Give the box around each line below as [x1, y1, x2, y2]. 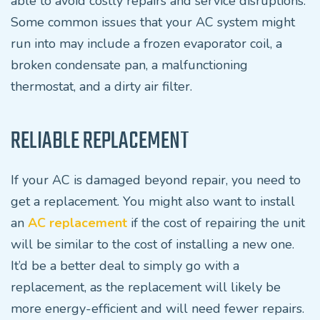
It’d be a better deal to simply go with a [11, 257, 239, 274]
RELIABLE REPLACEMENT [11, 124, 189, 160]
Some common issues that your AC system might [11, 14, 295, 31]
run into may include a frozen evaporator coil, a [11, 35, 282, 52]
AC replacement [28, 214, 127, 231]
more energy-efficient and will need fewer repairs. [11, 300, 304, 317]
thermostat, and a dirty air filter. [11, 78, 192, 95]
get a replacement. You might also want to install [11, 193, 295, 210]
